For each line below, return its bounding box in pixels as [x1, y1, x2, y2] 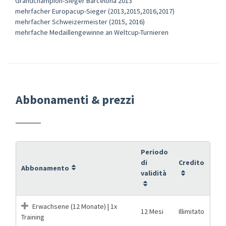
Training [21, 212, 44, 221]
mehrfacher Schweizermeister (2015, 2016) [15, 17, 145, 26]
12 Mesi [141, 206, 163, 216]
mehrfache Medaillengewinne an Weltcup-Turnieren [15, 27, 168, 37]
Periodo [141, 147, 168, 156]
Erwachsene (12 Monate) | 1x [31, 201, 117, 211]
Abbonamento [21, 163, 69, 173]
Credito [179, 157, 204, 167]
